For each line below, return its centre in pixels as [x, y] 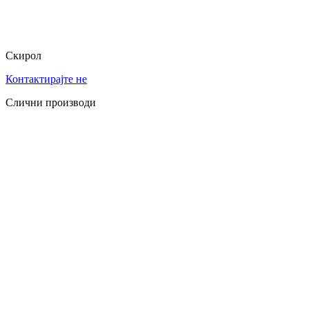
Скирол [23, 55]
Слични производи [51, 102]
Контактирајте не [46, 79]
